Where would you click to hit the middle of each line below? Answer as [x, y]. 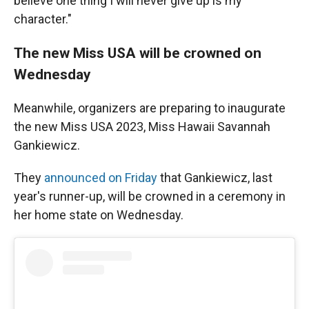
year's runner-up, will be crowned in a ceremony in [150, 196]
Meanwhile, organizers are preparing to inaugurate [150, 108]
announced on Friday [101, 178]
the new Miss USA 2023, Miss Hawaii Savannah [142, 127]
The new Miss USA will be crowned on [138, 53]
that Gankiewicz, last [215, 178]
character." [43, 19]
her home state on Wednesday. [99, 215]
